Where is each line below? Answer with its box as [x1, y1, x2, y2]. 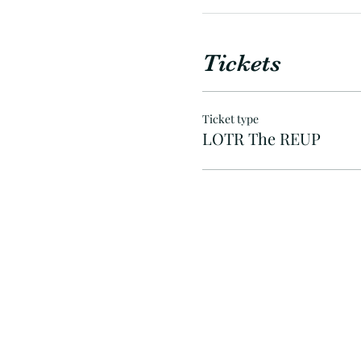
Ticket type [201, 111, 259, 127]
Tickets [201, 49, 281, 77]
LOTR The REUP [201, 127, 321, 149]
